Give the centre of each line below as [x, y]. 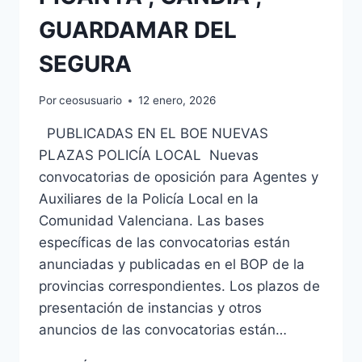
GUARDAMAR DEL [138, 30]
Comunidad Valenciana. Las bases [152, 221]
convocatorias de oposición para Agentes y [179, 177]
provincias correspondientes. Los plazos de [179, 286]
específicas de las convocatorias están [164, 243]
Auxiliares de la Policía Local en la [149, 199]
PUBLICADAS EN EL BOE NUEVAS [154, 134]
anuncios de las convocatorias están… [163, 330]
